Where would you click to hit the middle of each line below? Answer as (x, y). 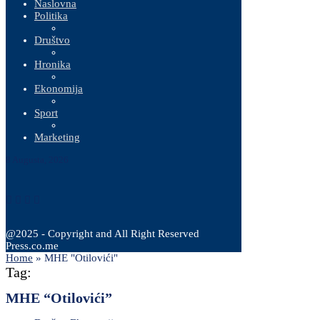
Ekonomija (59, 89)
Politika (51, 16)
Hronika (52, 64)
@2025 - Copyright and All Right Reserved (102, 234)
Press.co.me (32, 246)
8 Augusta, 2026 (37, 160)
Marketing (57, 137)
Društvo (52, 40)
